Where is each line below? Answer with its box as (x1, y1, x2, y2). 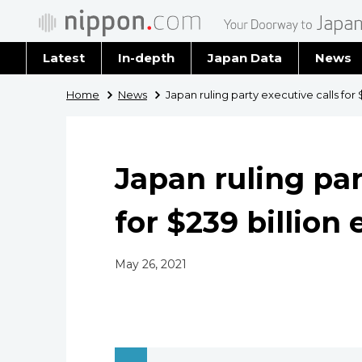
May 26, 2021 (115, 257, 187, 271)
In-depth (117, 50, 175, 65)
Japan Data (207, 50, 282, 65)
